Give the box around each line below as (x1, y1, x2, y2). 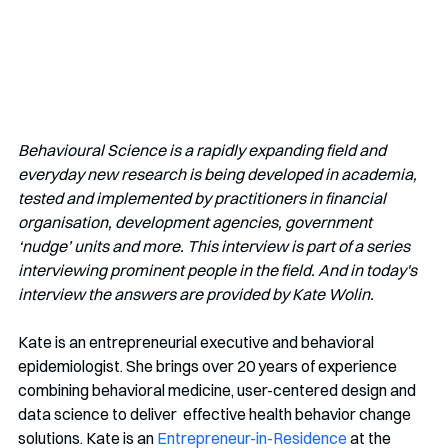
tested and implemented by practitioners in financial (18, 188, 389, 209)
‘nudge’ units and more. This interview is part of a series (18, 236, 413, 257)
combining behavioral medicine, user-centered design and (18, 380, 419, 401)
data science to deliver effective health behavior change (18, 404, 414, 425)
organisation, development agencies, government (18, 212, 375, 233)
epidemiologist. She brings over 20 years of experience (18, 356, 400, 377)
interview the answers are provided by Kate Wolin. (18, 284, 374, 305)
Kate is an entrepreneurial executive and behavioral (18, 332, 377, 353)
